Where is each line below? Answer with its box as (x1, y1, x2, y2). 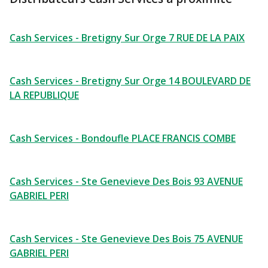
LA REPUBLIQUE (10, 89, 79, 102)
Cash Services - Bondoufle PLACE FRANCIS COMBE (10, 132, 236, 145)
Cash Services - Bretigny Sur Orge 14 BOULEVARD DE (10, 74, 251, 87)
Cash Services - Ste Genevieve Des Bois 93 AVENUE (10, 175, 243, 188)
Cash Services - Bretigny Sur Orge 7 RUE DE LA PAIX (10, 31, 245, 44)
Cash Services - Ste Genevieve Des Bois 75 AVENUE (10, 232, 243, 245)
